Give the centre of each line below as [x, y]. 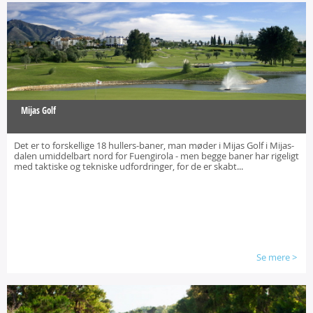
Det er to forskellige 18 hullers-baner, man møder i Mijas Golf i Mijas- [154, 145]
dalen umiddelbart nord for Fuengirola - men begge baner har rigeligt [156, 156]
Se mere [273, 257]
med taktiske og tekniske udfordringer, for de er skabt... [129, 166]
